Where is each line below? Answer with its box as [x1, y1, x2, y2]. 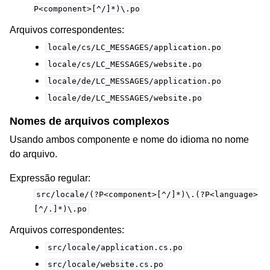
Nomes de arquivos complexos [10, 115, 169, 127]
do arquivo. [10, 148, 57, 159]
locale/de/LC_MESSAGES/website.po [47, 93, 202, 102]
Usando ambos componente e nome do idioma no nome [10, 134, 249, 145]
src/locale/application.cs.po [47, 242, 183, 252]
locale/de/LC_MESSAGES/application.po [47, 76, 221, 86]
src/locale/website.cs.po [47, 259, 163, 269]
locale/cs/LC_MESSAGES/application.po [47, 42, 221, 52]
